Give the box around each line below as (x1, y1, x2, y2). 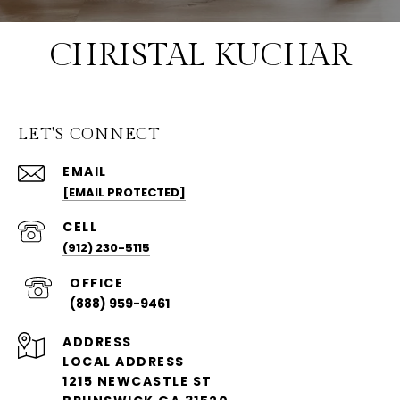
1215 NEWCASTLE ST (62, 372, 212, 391)
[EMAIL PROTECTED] (62, 184, 186, 202)
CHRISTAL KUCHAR (48, 37, 352, 75)
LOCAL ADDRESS (62, 353, 185, 371)
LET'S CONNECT (18, 125, 161, 145)
